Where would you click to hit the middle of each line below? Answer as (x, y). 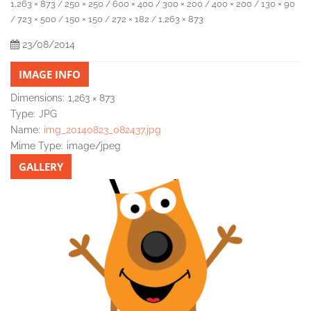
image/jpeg (94, 146)
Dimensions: (37, 98)
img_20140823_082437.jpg (102, 130)
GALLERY (41, 167)
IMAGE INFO (50, 75)
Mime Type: (37, 146)
